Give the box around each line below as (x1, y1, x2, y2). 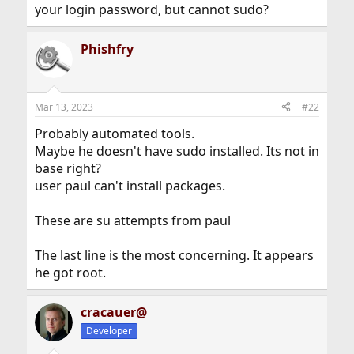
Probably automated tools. (34, 124, 194, 142)
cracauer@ (80, 303, 147, 321)
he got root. (34, 263, 106, 281)
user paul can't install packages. (34, 176, 225, 194)
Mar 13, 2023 (34, 100, 93, 114)
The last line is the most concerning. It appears (34, 246, 314, 264)
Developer (85, 323, 132, 337)
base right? (34, 159, 101, 177)
